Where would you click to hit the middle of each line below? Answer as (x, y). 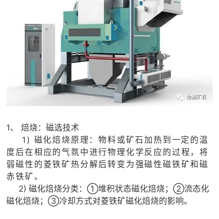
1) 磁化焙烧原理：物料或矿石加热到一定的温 (114, 140)
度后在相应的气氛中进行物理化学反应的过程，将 (108, 152)
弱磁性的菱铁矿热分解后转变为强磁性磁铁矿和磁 (108, 164)
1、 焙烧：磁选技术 (43, 128)
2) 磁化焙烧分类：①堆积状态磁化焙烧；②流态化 (108, 189)
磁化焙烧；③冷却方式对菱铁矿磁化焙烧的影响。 (101, 201)
